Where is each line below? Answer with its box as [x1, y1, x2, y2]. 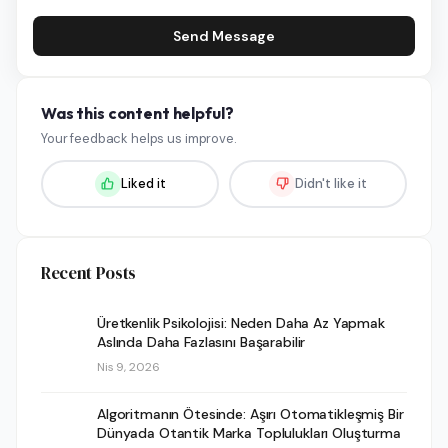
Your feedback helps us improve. [41, 129, 237, 147]
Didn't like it [295, 174, 367, 192]
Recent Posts [41, 260, 136, 285]
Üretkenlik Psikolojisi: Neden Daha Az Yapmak [97, 313, 385, 332]
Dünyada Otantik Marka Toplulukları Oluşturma [97, 423, 401, 442]
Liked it [120, 174, 166, 192]
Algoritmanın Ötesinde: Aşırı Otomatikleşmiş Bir [97, 404, 404, 423]
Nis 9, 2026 [97, 358, 160, 375]
